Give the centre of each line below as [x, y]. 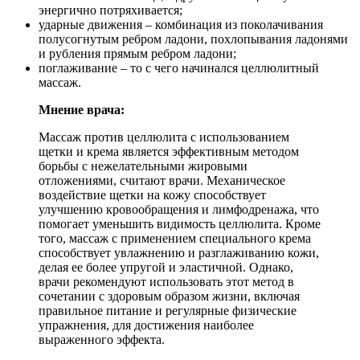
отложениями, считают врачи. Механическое [162, 180]
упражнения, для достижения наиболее [146, 325]
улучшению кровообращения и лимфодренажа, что [179, 209]
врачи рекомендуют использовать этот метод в [166, 281]
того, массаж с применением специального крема [175, 238]
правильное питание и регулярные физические [168, 310]
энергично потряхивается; [110, 10]
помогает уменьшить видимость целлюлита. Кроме [180, 223]
